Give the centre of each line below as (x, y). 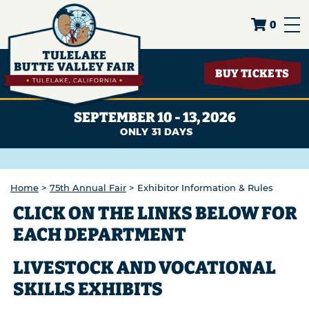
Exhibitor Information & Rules (205, 188)
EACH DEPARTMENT (100, 235)
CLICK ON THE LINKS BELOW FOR (156, 213)
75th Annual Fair (88, 188)
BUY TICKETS (252, 73)
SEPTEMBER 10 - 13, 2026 (154, 117)
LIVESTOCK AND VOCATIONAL (145, 268)
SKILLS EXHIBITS (88, 290)
